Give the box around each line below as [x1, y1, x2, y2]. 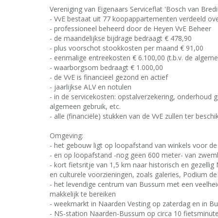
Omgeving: [50, 131, 83, 140]
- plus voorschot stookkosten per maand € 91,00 [50, 43, 203, 53]
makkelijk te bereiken [50, 189, 116, 199]
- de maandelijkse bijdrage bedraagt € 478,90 [50, 34, 192, 43]
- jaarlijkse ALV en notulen [50, 82, 131, 91]
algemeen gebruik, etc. [50, 102, 121, 111]
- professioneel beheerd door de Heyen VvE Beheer [50, 24, 211, 33]
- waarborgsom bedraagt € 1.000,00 [50, 63, 163, 72]
